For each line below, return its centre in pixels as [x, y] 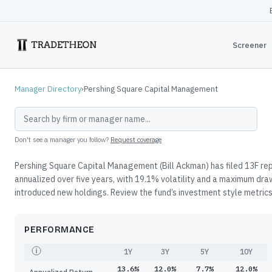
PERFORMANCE [59, 230]
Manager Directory [48, 89]
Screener [249, 45]
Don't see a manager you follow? [62, 140]
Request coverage [136, 140]
